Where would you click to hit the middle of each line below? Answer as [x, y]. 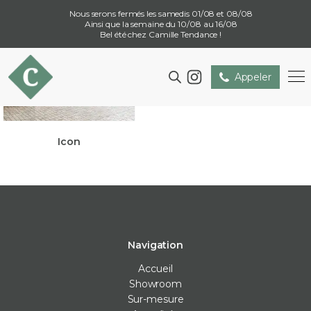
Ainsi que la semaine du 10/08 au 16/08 [161, 24]
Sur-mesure [155, 300]
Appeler [253, 77]
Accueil [155, 269]
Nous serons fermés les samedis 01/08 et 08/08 [161, 14]
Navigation [155, 245]
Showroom [155, 284]
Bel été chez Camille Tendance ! [161, 34]
